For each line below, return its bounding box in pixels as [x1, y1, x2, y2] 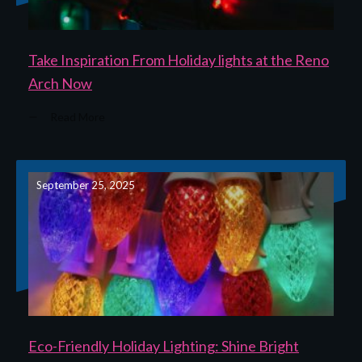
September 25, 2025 [36, 178, 135, 192]
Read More [50, 109, 105, 124]
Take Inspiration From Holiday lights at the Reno [28, 50, 329, 69]
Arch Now [28, 74, 92, 92]
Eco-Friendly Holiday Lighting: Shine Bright [28, 336, 299, 355]
